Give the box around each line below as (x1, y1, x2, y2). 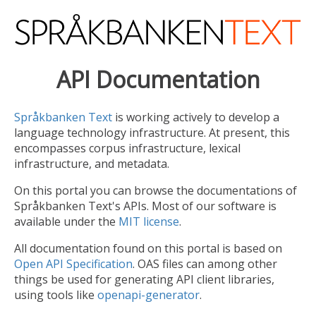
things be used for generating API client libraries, (14, 272, 274, 288)
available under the (14, 214, 119, 230)
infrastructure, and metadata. (14, 156, 169, 172)
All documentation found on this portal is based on (14, 241, 282, 257)
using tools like (14, 287, 97, 303)
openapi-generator (97, 287, 200, 303)
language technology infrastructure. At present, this (14, 125, 290, 141)
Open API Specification (14, 256, 133, 272)
